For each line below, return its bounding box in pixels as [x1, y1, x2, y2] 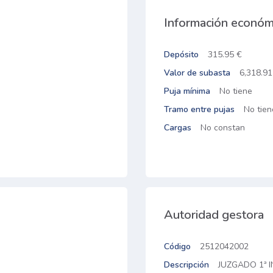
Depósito [164, 49, 199, 60]
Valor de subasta [164, 67, 230, 79]
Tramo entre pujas [164, 104, 235, 115]
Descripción [164, 259, 209, 271]
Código [164, 241, 191, 252]
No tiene [219, 85, 252, 97]
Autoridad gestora [164, 207, 264, 223]
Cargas [164, 122, 191, 133]
